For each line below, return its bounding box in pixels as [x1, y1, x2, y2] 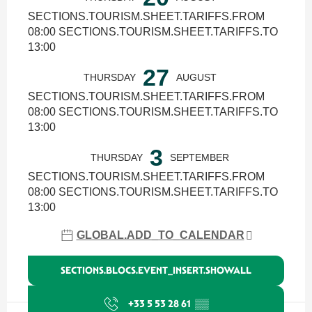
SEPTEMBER [169, 152, 229, 163]
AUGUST [176, 72, 217, 83]
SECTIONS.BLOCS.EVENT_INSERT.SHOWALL [61, 264, 251, 277]
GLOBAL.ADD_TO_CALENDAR [76, 229, 244, 241]
